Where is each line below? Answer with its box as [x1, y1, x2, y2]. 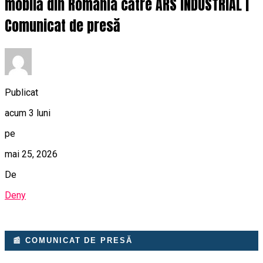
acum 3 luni [5, 107, 50, 119]
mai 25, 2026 [5, 148, 58, 160]
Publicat [5, 86, 38, 98]
